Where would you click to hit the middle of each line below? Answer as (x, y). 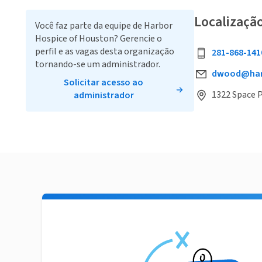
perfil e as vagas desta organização (105, 52)
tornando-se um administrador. (98, 65)
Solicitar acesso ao (104, 83)
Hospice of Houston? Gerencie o (99, 39)
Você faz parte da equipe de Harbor (104, 26)
